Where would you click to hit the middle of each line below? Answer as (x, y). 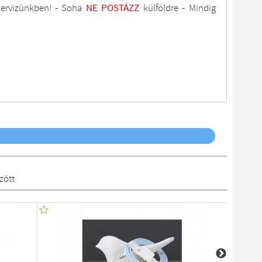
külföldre (161, 8)
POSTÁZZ (120, 8)
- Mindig (197, 8)
